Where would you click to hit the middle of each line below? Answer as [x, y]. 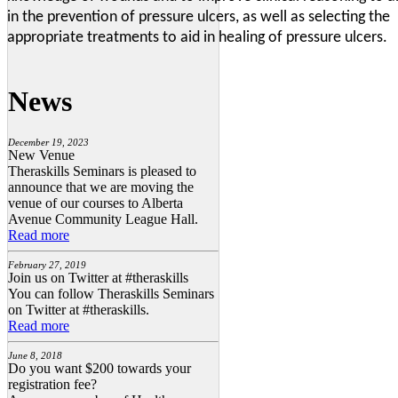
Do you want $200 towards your [99, 369]
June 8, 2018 [35, 356]
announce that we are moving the [101, 187]
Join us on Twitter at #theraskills [98, 278]
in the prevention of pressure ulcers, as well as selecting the [199, 18]
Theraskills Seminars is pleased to [102, 171]
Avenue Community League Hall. [105, 219]
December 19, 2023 [48, 143]
